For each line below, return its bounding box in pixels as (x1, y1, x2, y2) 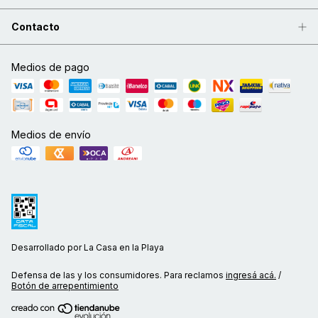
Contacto (11, 20, 60, 33)
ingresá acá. (226, 269, 276, 280)
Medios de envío (11, 128, 91, 141)
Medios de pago (11, 60, 89, 73)
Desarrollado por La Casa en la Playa (11, 241, 164, 253)
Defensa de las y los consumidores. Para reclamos (11, 269, 224, 280)
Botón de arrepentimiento (11, 280, 119, 291)
